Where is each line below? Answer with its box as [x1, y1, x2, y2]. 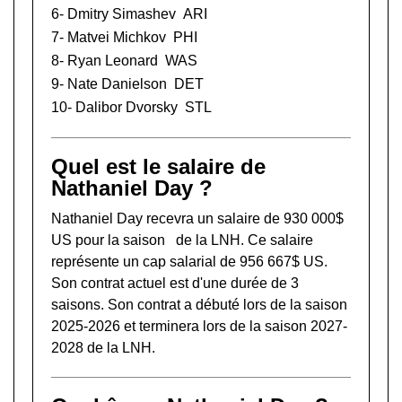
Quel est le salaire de [51, 154, 266, 179]
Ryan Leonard [67, 53, 158, 68]
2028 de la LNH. [51, 340, 155, 355]
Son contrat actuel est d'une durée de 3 [51, 275, 299, 291]
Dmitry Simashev [67, 6, 176, 22]
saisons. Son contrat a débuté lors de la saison [51, 297, 347, 312]
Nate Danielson [67, 76, 167, 92]
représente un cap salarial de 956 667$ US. [51, 254, 328, 269]
